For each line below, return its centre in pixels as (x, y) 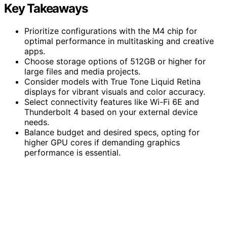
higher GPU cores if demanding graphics (102, 142)
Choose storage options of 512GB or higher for (115, 61)
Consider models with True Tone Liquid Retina (112, 81)
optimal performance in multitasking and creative (119, 41)
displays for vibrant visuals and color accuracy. (115, 91)
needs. (37, 122)
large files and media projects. (82, 71)
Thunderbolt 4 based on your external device (111, 112)
